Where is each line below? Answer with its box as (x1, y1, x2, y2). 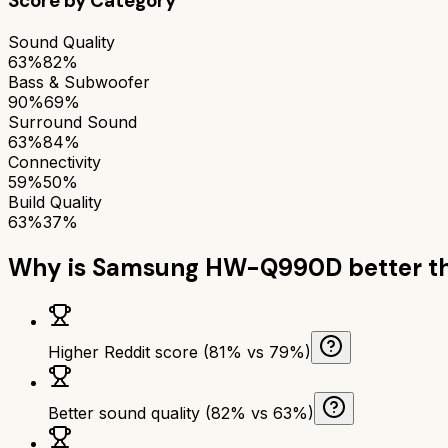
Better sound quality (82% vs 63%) (48, 402, 314, 423)
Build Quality (8, 191, 102, 212)
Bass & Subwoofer (8, 71, 150, 92)
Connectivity (8, 151, 101, 172)
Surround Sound (8, 111, 137, 132)
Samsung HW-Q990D (92, 251, 342, 283)
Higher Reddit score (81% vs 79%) (48, 341, 311, 362)
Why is (8, 251, 92, 283)
